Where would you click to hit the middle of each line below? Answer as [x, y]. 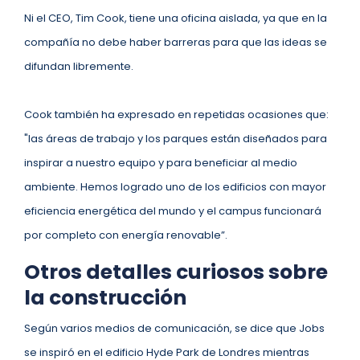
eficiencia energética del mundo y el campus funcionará [173, 211]
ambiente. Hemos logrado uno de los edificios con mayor [175, 187]
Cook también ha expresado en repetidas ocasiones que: [176, 115]
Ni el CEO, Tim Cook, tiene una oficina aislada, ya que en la [176, 18]
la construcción [105, 298]
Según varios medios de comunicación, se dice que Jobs [174, 328]
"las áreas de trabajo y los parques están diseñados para [176, 139]
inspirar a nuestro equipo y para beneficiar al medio [161, 163]
